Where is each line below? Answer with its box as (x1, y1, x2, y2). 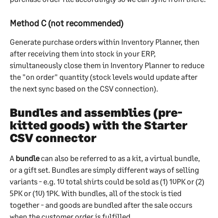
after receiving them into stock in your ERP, (10, 48, 157, 58)
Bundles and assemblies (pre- (10, 105, 182, 119)
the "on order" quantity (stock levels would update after (10, 72, 199, 81)
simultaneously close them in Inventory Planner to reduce (10, 60, 206, 70)
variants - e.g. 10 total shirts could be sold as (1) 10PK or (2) (10, 176, 206, 186)
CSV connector (10, 130, 96, 145)
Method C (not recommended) (10, 17, 123, 28)
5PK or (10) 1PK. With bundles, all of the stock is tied (10, 188, 183, 198)
